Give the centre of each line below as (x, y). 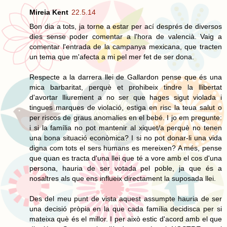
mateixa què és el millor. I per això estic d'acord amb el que (126, 219)
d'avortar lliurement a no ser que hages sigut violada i (126, 97)
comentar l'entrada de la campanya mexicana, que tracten (126, 46)
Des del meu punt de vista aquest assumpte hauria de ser (126, 198)
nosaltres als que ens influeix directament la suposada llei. (123, 178)
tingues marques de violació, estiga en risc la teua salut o (126, 107)
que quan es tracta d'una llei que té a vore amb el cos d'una (126, 158)
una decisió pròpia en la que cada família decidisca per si (126, 209)
